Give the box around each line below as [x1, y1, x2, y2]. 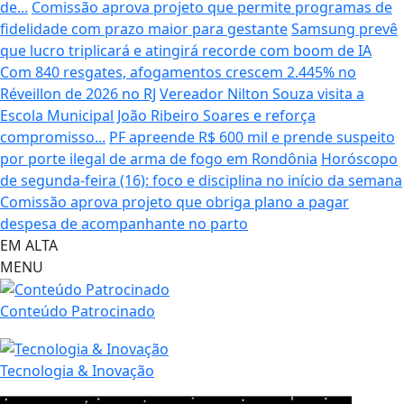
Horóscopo [321, 148, 398, 169]
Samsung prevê [291, 18, 398, 39]
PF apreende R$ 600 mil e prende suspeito [109, 126, 395, 147]
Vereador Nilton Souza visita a [160, 83, 364, 104]
